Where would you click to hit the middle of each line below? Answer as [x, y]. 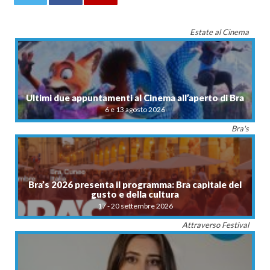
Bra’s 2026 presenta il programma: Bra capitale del [135, 184]
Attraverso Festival [215, 224]
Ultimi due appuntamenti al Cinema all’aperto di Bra [135, 97]
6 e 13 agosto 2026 [135, 109]
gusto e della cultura [135, 194]
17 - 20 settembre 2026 [135, 206]
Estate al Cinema [219, 32]
